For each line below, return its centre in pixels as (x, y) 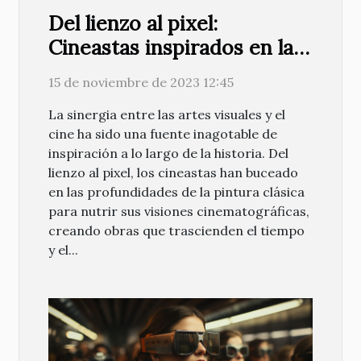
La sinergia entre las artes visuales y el (167, 115)
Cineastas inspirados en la (171, 48)
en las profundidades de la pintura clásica (176, 192)
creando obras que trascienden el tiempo (176, 231)
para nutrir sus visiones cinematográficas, (179, 212)
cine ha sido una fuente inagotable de (163, 134)
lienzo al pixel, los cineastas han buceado (173, 173)
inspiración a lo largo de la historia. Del (168, 154)
